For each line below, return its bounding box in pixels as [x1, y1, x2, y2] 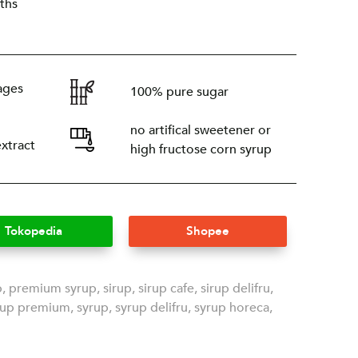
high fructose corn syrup [129, 141, 272, 159]
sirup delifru [201, 280, 270, 298]
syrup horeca [194, 299, 269, 317]
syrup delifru [115, 299, 188, 317]
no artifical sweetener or [129, 121, 271, 140]
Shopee [186, 223, 230, 240]
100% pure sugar [129, 83, 229, 101]
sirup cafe [138, 280, 194, 298]
